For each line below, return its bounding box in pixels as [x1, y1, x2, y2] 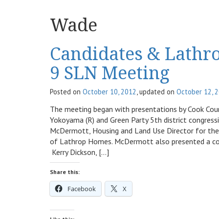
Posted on [50, 87, 83, 96]
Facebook [67, 184, 96, 193]
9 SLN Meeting [50, 60, 170, 85]
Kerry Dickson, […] [50, 147, 109, 157]
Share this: [50, 168, 80, 175]
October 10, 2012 [83, 87, 136, 96]
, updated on [136, 87, 176, 96]
